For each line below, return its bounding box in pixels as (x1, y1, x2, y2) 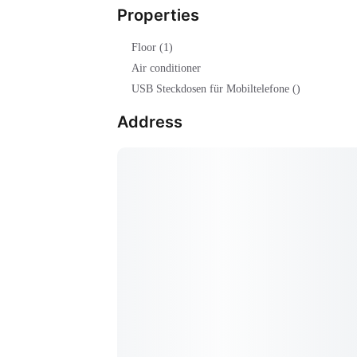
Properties (117, 5, 199, 25)
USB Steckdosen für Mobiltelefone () (131, 82, 300, 95)
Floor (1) (131, 41, 173, 53)
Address (117, 112, 182, 131)
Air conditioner (131, 61, 201, 74)
